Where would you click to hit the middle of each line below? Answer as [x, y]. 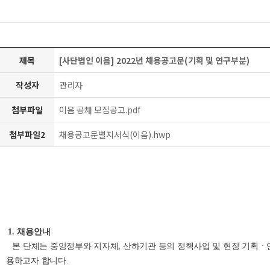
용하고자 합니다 [36, 261]
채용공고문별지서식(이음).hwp [115, 134]
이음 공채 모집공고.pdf [100, 110]
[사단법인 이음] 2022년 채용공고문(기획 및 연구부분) [154, 60]
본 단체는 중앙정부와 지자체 [65, 246]
